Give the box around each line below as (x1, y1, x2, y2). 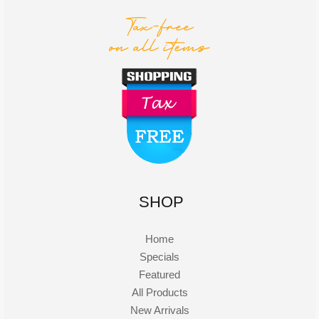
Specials (140, 250, 179, 263)
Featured (139, 268, 180, 281)
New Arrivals (130, 303, 189, 316)
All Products (131, 286, 188, 298)
